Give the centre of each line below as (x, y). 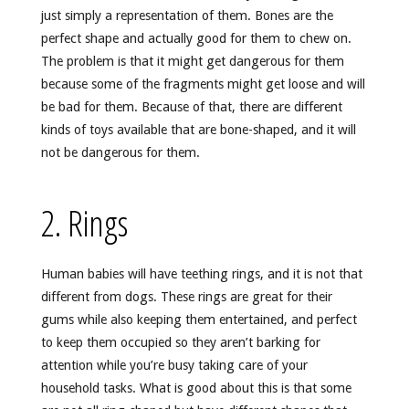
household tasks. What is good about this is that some (196, 388)
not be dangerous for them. (120, 153)
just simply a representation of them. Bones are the (187, 16)
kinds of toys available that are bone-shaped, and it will (198, 130)
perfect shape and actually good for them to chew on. (196, 39)
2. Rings (84, 222)
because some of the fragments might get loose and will (203, 84)
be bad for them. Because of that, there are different (191, 107)
